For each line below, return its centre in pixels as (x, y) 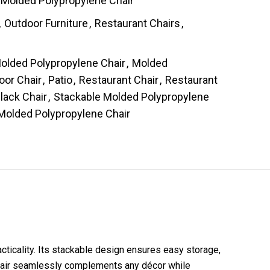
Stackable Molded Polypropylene (131, 97)
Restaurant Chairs (137, 24)
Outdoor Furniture (46, 24)
